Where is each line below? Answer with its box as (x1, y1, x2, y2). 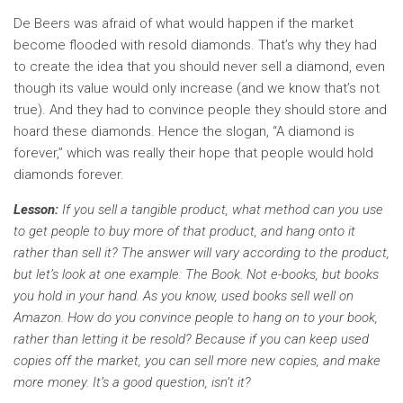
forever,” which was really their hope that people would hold (13, 145, 373, 161)
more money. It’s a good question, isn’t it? (13, 374, 251, 390)
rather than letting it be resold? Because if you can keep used (13, 331, 369, 347)
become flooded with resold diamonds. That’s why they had (13, 37, 377, 53)
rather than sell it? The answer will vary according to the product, (13, 245, 390, 261)
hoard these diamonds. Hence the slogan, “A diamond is (13, 123, 354, 139)
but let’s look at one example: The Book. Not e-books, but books (13, 266, 379, 282)
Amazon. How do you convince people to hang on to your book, (13, 309, 378, 326)
